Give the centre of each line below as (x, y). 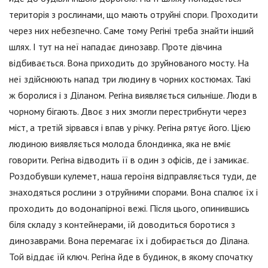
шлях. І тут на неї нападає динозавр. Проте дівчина (115, 47)
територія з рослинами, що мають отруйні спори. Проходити (133, 15)
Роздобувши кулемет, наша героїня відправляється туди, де (133, 176)
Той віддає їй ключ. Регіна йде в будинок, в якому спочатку (131, 257)
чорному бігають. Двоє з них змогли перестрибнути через (128, 112)
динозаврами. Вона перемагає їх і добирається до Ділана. (129, 241)
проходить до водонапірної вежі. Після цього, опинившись (129, 208)
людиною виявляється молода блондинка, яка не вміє (120, 144)
